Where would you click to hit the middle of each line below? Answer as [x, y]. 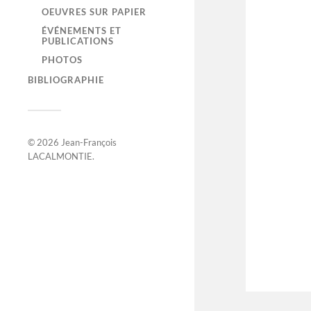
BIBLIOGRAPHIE [66, 80]
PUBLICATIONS [78, 41]
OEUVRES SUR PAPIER [94, 12]
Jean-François [89, 143]
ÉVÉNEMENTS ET [82, 31]
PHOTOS [62, 60]
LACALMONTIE [60, 157]
